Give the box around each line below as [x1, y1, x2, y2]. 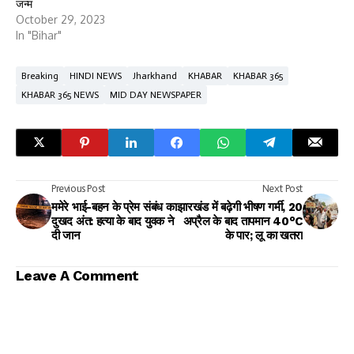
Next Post [262, 182, 303, 194]
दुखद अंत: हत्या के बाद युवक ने [51, 213, 175, 228]
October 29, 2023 [16, 12, 105, 26]
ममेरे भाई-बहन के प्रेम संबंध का [51, 199, 177, 214]
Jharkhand [133, 70, 177, 81]
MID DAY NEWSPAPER [110, 88, 201, 100]
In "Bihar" [16, 28, 62, 42]
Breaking [21, 70, 58, 81]
